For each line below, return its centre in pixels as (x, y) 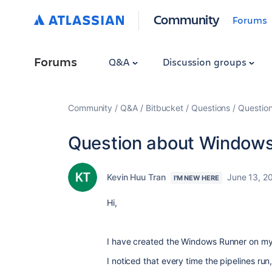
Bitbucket (165, 108)
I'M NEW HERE (196, 178)
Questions (211, 108)
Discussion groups (206, 62)
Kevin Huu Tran (136, 177)
